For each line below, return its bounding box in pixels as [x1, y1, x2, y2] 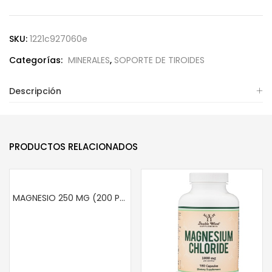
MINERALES [68, 54, 110, 66]
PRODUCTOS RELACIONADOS [9, 140, 138, 153]
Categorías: [9, 54, 65, 66]
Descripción [9, 85, 61, 97]
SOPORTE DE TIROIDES [114, 54, 205, 66]
